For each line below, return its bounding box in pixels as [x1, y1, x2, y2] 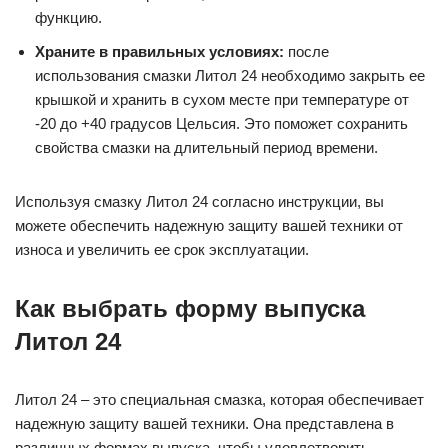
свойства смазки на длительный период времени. [35, 139, 378, 157]
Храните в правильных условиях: [35, 43, 284, 61]
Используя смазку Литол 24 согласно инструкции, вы [15, 193, 384, 211]
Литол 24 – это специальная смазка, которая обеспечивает [15, 391, 424, 409]
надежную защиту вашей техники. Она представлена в [15, 415, 394, 433]
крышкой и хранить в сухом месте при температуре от [35, 91, 409, 109]
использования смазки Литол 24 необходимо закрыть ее [35, 67, 425, 85]
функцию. [35, 9, 102, 27]
